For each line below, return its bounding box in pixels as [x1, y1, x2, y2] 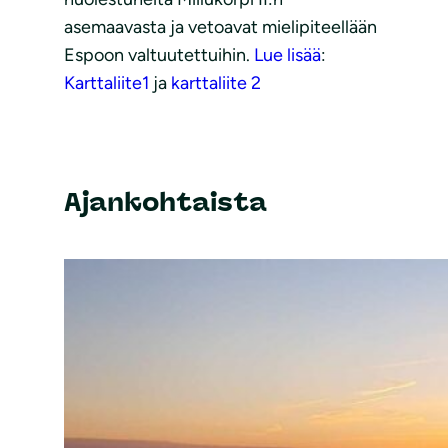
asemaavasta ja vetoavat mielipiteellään [64, 16, 377, 39]
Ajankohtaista [64, 185, 267, 218]
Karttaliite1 [64, 72, 149, 95]
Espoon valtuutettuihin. [64, 44, 250, 67]
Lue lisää [250, 44, 321, 67]
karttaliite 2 [171, 72, 261, 95]
